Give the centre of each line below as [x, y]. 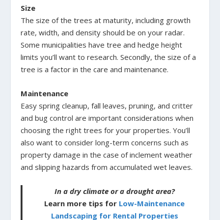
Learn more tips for [82, 204]
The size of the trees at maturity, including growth [106, 20]
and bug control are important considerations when [107, 118]
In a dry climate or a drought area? [114, 191]
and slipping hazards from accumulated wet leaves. [107, 167]
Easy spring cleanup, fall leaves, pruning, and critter [107, 106]
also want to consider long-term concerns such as [105, 143]
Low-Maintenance [152, 204]
